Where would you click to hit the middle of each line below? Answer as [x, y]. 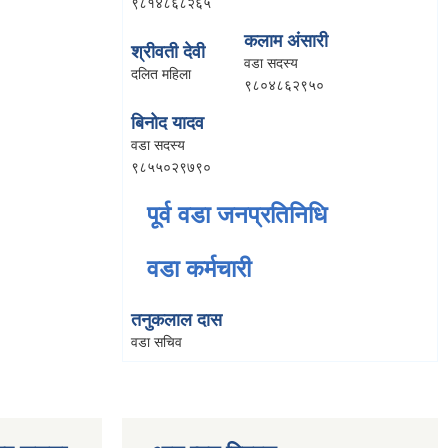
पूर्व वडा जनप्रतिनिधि [237, 214]
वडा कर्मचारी [199, 268]
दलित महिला [161, 73]
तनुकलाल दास [176, 319]
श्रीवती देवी [168, 51]
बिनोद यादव [167, 122]
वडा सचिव [156, 341]
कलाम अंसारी [286, 40]
